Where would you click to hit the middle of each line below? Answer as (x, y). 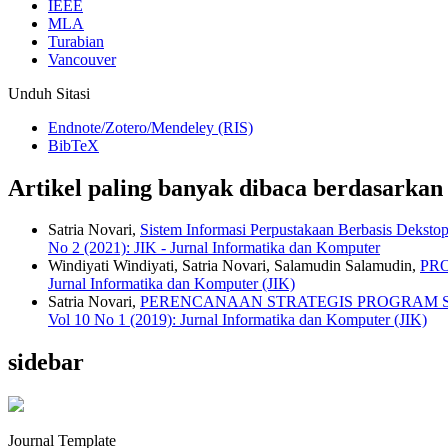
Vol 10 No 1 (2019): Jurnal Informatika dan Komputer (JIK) (237, 320)
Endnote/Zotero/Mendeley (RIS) (150, 127)
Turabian (76, 41)
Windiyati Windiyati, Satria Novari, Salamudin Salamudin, (234, 266)
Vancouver (82, 59)
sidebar (46, 362)
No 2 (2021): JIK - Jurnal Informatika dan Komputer (214, 248)
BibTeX (73, 145)
